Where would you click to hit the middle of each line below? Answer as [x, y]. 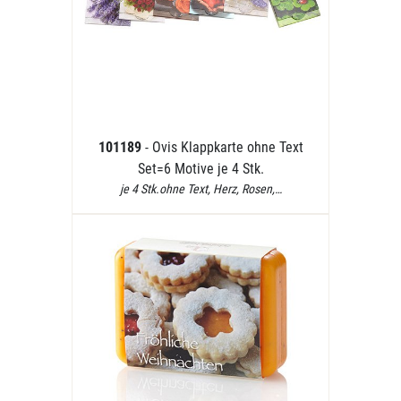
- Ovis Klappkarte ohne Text [224, 147]
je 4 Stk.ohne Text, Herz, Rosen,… [200, 189]
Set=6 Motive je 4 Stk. [200, 169]
